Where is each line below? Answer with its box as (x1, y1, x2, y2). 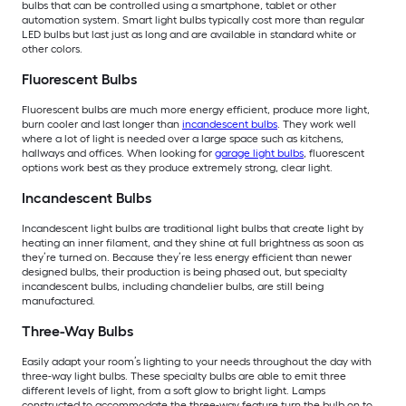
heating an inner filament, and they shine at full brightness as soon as (22, 236, 363, 249)
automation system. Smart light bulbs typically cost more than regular (22, 13, 364, 26)
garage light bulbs (215, 146, 304, 159)
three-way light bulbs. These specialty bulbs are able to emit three (22, 369, 346, 382)
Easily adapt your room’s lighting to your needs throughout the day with (22, 354, 372, 368)
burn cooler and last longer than (22, 117, 182, 130)
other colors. (22, 42, 82, 55)
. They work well (277, 117, 356, 130)
